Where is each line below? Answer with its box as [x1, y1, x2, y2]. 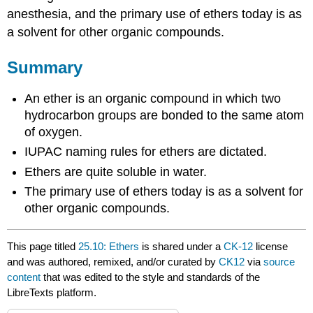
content [7, 270, 41, 283]
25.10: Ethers [78, 240, 140, 252]
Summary [7, 58, 83, 78]
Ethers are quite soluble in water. [24, 164, 208, 179]
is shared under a [139, 240, 224, 252]
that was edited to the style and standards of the [41, 270, 261, 283]
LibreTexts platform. [7, 286, 97, 298]
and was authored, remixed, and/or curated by [7, 255, 219, 268]
